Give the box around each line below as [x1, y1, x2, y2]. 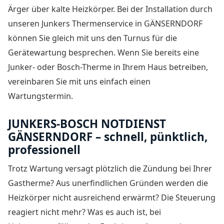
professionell [8, 142, 80, 158]
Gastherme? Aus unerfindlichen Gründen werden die [8, 177, 208, 189]
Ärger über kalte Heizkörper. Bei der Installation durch [8, 3, 212, 15]
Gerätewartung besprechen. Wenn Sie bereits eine [8, 47, 199, 58]
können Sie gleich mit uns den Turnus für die [8, 32, 177, 44]
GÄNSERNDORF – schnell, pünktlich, [8, 129, 207, 145]
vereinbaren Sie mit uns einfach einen [8, 76, 150, 87]
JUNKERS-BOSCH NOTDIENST [8, 116, 166, 132]
